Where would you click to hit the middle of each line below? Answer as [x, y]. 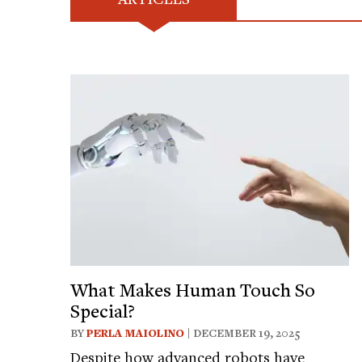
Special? [103, 310]
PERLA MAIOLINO [135, 333]
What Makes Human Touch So [193, 289]
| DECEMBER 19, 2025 [242, 333]
